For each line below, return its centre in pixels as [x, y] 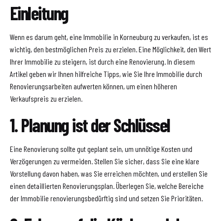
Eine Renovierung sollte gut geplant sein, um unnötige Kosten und [101, 149]
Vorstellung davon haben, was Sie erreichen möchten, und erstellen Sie [109, 174]
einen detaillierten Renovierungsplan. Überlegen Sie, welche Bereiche [107, 186]
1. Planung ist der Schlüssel [90, 125]
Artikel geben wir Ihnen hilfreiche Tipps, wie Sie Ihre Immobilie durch [106, 74]
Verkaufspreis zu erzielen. [46, 99]
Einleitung [39, 13]
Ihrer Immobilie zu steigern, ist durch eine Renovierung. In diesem [102, 62]
